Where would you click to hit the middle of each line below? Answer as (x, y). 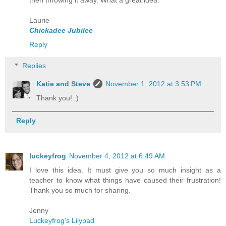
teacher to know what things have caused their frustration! (125, 180)
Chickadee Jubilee (61, 31)
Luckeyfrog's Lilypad (62, 221)
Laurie (39, 20)
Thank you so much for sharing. (80, 190)
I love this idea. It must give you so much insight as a (125, 170)
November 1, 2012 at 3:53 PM (154, 83)
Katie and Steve (64, 83)
